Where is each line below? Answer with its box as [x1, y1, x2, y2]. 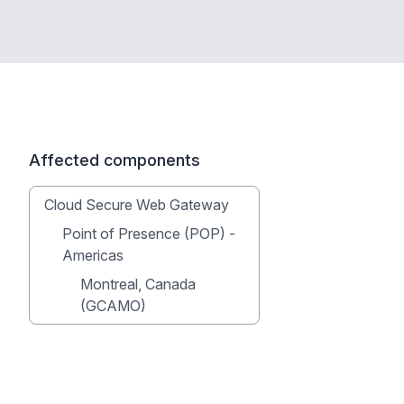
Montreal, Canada [80, 275, 196, 293]
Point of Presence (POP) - [62, 225, 235, 243]
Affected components [29, 151, 200, 170]
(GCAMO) [80, 297, 146, 315]
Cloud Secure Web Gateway [44, 196, 229, 214]
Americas [62, 246, 124, 264]
